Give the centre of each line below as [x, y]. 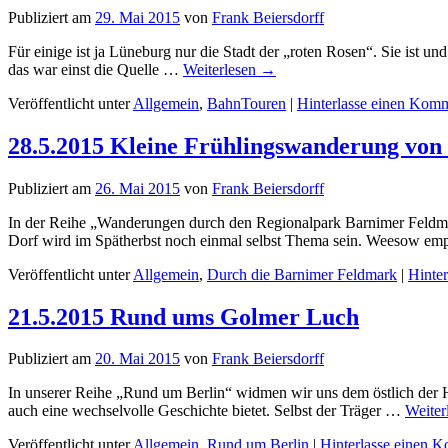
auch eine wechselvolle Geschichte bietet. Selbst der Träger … [206, 411]
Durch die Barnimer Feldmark [302, 274]
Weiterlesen [221, 69]
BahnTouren [246, 103]
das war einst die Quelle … [95, 69]
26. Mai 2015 [137, 188]
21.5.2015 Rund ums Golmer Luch [183, 316]
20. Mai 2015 [137, 359]
